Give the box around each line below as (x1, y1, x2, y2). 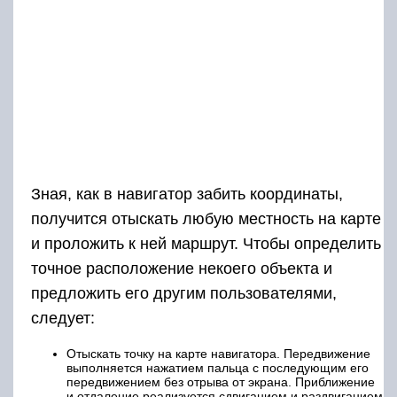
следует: (31, 309, 95, 327)
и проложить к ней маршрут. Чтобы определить (31, 235, 381, 253)
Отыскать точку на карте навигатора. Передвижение (66, 346, 370, 361)
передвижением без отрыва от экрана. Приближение (66, 375, 375, 389)
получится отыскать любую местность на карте (31, 210, 381, 228)
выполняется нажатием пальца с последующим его (66, 361, 369, 375)
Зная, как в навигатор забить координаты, (31, 185, 343, 203)
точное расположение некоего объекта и (31, 260, 332, 277)
